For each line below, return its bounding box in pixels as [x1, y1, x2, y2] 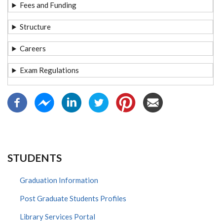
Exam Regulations [20, 66, 79, 74]
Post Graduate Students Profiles [20, 194, 126, 203]
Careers [20, 44, 46, 53]
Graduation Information [20, 176, 98, 184]
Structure [20, 22, 51, 31]
